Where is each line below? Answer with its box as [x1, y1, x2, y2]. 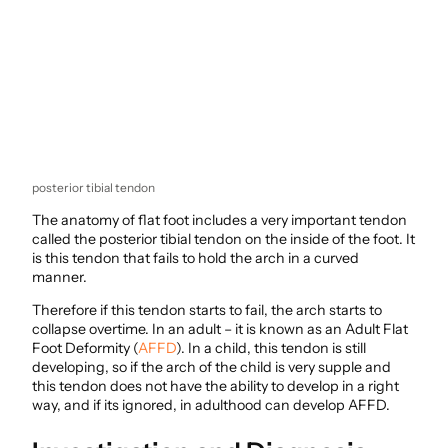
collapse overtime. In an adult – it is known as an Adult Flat [32, 319, 408, 338]
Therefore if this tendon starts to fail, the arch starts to [32, 300, 382, 319]
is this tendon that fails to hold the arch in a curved [32, 248, 359, 267]
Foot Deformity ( [32, 338, 138, 357]
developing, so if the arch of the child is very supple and [32, 357, 391, 376]
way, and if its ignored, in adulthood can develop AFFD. [32, 395, 390, 414]
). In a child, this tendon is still [176, 338, 366, 357]
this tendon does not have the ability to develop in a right [32, 376, 399, 395]
